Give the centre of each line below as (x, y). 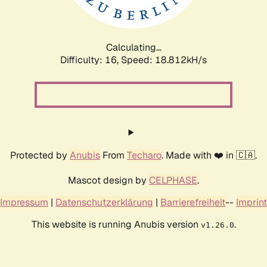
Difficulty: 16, (91, 60)
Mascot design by (108, 180)
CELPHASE (173, 180)
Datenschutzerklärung (104, 202)
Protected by (40, 155)
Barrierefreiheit (193, 202)
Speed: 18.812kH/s (164, 60)
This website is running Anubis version (116, 224)
